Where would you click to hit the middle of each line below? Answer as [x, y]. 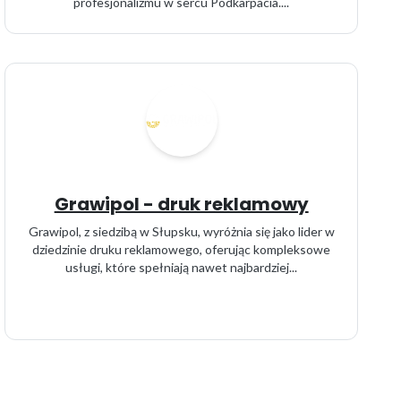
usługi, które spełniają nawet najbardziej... [182, 267]
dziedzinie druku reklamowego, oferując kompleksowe [182, 249]
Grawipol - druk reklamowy [181, 204]
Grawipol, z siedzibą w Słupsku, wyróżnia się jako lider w [181, 231]
